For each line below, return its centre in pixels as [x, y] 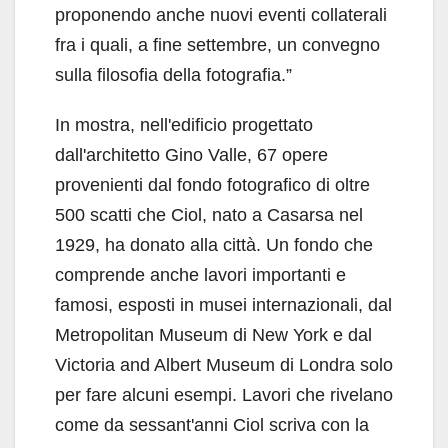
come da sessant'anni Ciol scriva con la [212, 425]
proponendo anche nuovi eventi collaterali [221, 15]
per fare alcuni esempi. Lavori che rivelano [224, 395]
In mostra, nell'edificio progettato [184, 125]
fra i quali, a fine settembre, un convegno [217, 45]
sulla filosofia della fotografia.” [173, 75]
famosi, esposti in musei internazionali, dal [223, 305]
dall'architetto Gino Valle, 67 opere [191, 155]
